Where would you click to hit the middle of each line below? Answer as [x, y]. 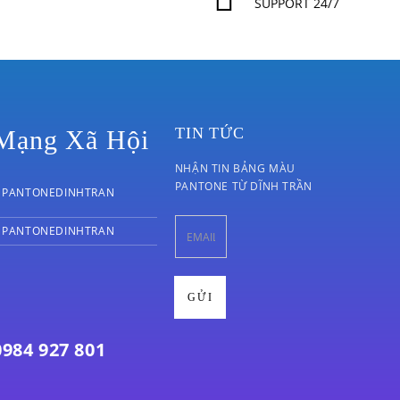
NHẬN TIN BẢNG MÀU [235, 168]
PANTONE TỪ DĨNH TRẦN [243, 186]
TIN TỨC [210, 133]
